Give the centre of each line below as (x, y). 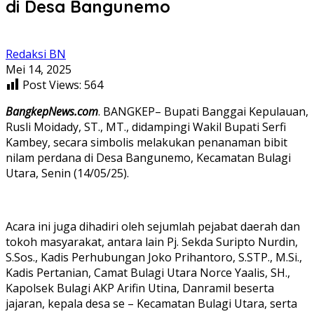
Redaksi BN (36, 54)
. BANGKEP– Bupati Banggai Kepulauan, (203, 111)
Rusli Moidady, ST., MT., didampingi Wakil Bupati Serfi (146, 127)
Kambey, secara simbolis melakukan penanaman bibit (146, 142)
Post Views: (52, 84)
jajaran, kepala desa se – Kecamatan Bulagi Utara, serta (151, 303)
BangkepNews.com (52, 111)
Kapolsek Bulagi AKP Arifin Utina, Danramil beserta (140, 288)
